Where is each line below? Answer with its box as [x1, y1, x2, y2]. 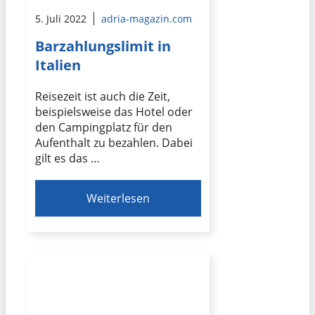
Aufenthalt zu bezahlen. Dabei [35, 135, 193, 151]
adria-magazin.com [101, 11, 192, 25]
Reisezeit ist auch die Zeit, [35, 89, 170, 105]
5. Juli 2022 [35, 11, 86, 25]
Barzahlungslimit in [35, 37, 171, 56]
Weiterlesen [86, 191, 150, 207]
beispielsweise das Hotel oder [35, 104, 193, 120]
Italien [35, 56, 81, 75]
